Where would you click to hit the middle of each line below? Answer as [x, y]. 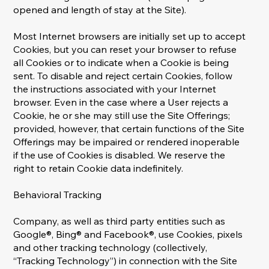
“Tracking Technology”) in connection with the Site [125, 261]
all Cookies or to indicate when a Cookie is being [121, 63]
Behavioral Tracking [58, 195]
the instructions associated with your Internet [115, 89]
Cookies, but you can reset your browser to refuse [125, 50]
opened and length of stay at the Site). [100, 10]
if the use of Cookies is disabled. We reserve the [119, 155]
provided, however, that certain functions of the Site [129, 129]
